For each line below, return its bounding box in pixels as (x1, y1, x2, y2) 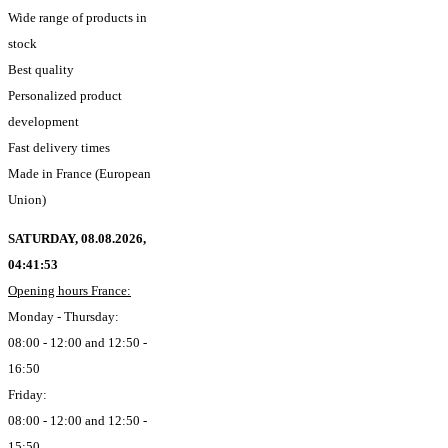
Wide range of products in (8, 9, 147, 25)
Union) (8, 191, 46, 207)
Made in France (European (8, 165, 151, 181)
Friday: (8, 386, 47, 402)
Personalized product (8, 87, 122, 103)
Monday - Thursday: (8, 308, 119, 324)
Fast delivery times (8, 139, 110, 155)
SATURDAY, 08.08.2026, (8, 230, 146, 246)
